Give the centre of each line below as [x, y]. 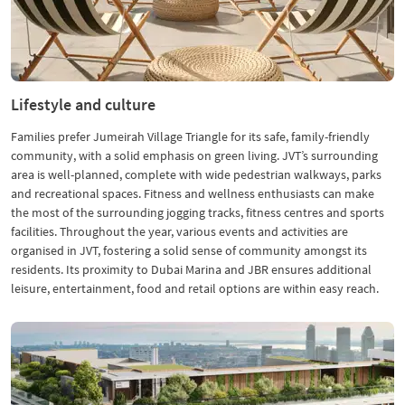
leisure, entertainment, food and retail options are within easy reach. [195, 288]
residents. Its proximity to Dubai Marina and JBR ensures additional [191, 269]
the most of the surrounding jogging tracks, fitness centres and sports [198, 212]
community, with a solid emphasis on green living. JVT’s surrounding [194, 155]
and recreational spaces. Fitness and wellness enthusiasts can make [193, 193]
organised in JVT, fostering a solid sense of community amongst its [189, 250]
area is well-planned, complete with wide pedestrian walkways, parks [196, 174]
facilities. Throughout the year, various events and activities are [179, 231]
